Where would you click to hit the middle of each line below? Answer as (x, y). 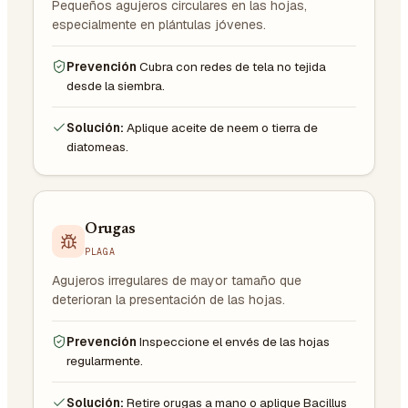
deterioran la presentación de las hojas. (168, 299)
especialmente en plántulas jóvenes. (159, 24)
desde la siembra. (116, 85)
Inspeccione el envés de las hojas (235, 341)
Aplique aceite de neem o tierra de (222, 127)
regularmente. (105, 360)
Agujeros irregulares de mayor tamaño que (177, 280)
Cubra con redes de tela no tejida (233, 66)
